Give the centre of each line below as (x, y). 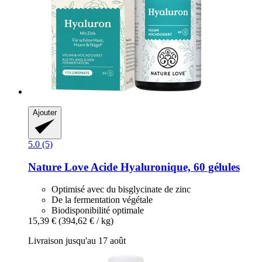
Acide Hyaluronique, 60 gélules (164, 167)
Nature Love (58, 167)
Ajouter (45, 112)
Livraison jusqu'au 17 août (77, 241)
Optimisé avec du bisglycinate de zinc (121, 189)
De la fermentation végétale (102, 200)
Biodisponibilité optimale (98, 211)
